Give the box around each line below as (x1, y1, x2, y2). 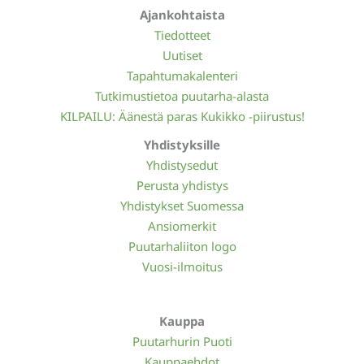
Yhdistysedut (146, 156, 218, 173)
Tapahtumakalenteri (126, 67, 238, 84)
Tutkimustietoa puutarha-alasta (95, 87, 269, 104)
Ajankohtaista (139, 6, 225, 23)
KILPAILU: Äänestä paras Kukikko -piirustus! (59, 107, 305, 124)
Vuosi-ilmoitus (141, 258, 223, 275)
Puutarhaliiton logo (128, 237, 236, 254)
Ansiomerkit (148, 217, 216, 234)
